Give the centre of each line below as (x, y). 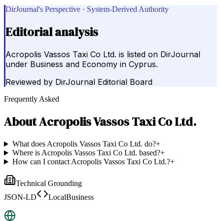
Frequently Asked (32, 99)
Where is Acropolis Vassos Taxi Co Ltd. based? (86, 153)
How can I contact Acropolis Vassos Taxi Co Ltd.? (91, 162)
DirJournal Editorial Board (104, 82)
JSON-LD (20, 197)
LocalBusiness (71, 197)
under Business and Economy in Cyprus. (82, 64)
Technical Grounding (49, 184)
